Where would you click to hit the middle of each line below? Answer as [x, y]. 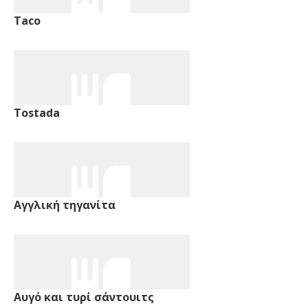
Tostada [37, 112]
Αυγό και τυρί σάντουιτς [84, 297]
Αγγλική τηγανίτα [65, 205]
